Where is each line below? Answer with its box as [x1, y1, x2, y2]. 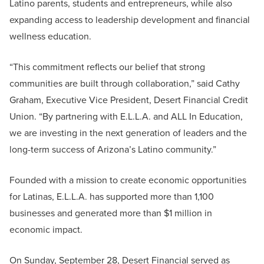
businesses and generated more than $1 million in [9, 206, 212, 220]
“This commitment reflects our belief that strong [9, 60, 205, 74]
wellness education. [9, 29, 91, 44]
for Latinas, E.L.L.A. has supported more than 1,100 [9, 190, 214, 204]
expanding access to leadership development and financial [9, 13, 250, 27]
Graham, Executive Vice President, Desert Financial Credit [9, 93, 248, 107]
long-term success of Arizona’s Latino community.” [9, 143, 216, 157]
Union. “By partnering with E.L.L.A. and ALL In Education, [9, 110, 243, 124]
